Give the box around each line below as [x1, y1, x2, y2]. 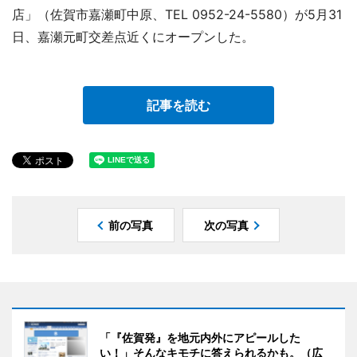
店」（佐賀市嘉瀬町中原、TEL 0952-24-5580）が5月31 [12, 6, 342, 22]
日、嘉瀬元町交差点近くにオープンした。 [12, 28, 254, 45]
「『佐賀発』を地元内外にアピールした [100, 330, 300, 344]
